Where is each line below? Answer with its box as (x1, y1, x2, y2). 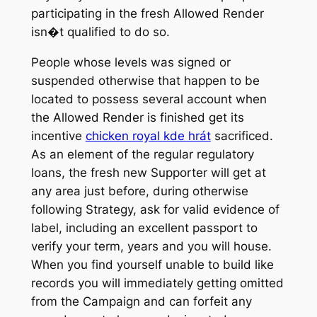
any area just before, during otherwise (30, 184, 248, 199)
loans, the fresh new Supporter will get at (30, 166, 266, 180)
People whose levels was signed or (30, 55, 231, 70)
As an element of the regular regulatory (30, 147, 254, 162)
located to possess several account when (30, 92, 267, 107)
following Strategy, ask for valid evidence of (30, 202, 279, 217)
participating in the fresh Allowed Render (30, 6, 264, 21)
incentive (30, 129, 86, 144)
